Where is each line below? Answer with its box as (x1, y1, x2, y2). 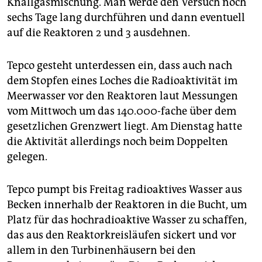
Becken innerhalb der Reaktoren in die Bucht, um (7, 198, 247, 212)
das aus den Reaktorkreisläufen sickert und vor (7, 229, 236, 242)
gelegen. (7, 150, 47, 164)
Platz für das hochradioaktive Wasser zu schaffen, (7, 213, 247, 227)
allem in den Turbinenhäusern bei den (7, 244, 196, 257)
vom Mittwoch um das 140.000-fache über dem (7, 105, 236, 118)
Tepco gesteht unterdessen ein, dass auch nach (7, 59, 232, 73)
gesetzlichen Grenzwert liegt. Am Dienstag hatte (7, 120, 242, 133)
